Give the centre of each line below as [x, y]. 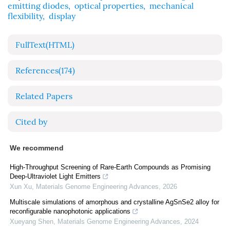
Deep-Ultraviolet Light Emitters [55, 176]
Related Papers [44, 96]
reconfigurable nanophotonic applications [70, 211]
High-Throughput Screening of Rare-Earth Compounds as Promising [110, 167]
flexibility [25, 16]
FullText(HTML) [45, 45]
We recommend [37, 148]
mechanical [171, 6]
